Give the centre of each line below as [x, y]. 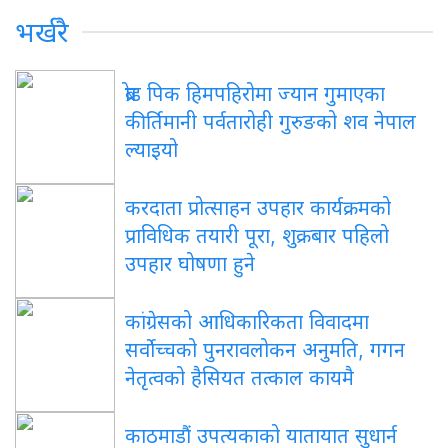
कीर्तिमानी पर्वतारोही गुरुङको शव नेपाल [270, 121]
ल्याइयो [151, 149]
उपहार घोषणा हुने [190, 263]
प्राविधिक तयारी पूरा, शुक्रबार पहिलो [257, 235]
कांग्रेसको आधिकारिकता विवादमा [247, 321]
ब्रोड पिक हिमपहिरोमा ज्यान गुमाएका [255, 93]
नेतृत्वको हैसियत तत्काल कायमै [239, 377]
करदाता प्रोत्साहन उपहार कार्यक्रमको [258, 207]
